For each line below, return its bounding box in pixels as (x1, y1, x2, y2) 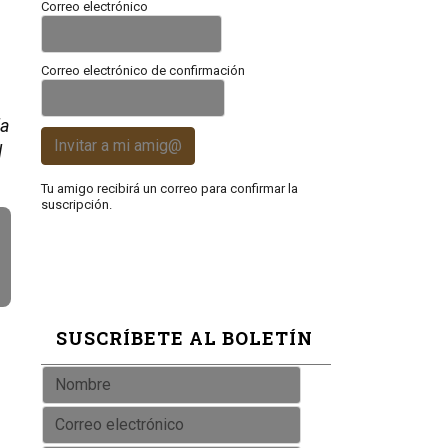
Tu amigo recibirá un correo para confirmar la (41, 181, 298, 196)
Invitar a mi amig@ (54, 136, 182, 155)
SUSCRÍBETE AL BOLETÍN (56, 326, 313, 350)
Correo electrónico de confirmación (41, 63, 245, 78)
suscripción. (41, 197, 112, 212)
